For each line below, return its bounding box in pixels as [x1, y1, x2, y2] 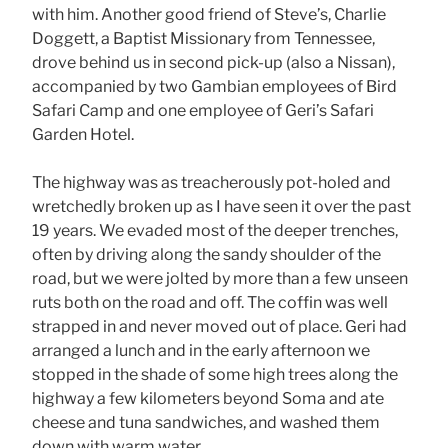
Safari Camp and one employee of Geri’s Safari [32, 100, 374, 120]
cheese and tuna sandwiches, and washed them [32, 412, 380, 432]
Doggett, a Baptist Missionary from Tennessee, [32, 28, 375, 48]
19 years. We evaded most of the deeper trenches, [32, 220, 398, 240]
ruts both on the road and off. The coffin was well [32, 292, 388, 312]
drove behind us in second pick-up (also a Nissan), [32, 52, 395, 72]
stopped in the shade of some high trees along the [32, 364, 398, 384]
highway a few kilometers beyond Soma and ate [32, 388, 384, 408]
